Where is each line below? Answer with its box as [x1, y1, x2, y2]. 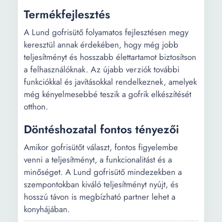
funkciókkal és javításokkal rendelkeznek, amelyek [24, 76, 197, 88]
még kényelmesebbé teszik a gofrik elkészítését [24, 88, 191, 100]
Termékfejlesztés [24, 6, 110, 23]
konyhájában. [24, 203, 70, 215]
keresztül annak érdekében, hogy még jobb [24, 39, 178, 51]
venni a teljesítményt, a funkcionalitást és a [24, 154, 172, 166]
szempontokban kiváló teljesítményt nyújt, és [24, 178, 178, 190]
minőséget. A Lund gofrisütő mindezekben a [24, 166, 182, 178]
